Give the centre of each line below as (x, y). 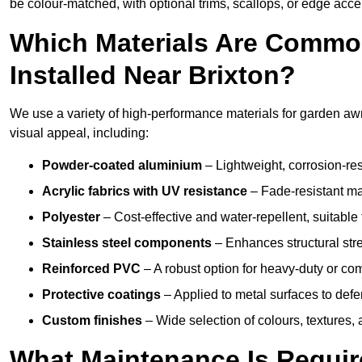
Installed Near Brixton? (153, 76)
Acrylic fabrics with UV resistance (145, 192)
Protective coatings (101, 295)
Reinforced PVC (91, 269)
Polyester (71, 217)
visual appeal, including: (79, 133)
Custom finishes (92, 321)
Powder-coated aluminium (122, 166)
